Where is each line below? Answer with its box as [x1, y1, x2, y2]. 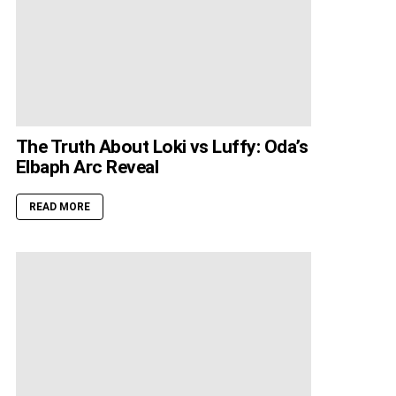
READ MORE [29, 201, 90, 214]
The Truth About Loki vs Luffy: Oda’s [16, 136, 308, 158]
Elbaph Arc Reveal [16, 156, 159, 179]
